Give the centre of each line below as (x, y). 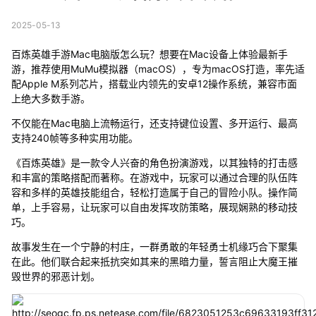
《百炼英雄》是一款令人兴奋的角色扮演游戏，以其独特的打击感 (154, 162)
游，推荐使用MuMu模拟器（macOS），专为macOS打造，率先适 (158, 68)
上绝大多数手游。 (50, 98)
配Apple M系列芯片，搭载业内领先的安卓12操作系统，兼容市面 (154, 83)
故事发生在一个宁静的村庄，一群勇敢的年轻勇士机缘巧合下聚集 (154, 246)
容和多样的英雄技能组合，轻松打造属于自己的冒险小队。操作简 (154, 192)
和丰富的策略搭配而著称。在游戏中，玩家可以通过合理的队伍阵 (154, 177)
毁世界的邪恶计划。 (55, 276)
